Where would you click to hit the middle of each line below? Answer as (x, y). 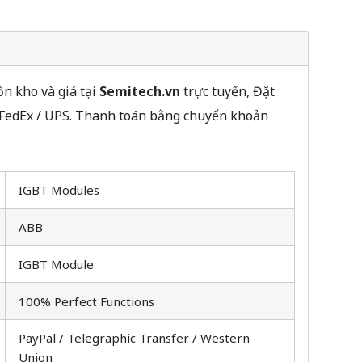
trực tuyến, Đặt (227, 91)
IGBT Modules (59, 190)
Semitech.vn (139, 91)
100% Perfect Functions (86, 301)
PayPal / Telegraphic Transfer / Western (134, 338)
